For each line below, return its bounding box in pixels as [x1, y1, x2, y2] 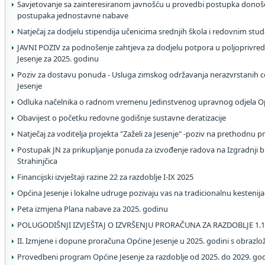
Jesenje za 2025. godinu [17, 53, 99, 64]
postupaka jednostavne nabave [17, 10, 128, 21]
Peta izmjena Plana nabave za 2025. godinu [17, 203, 168, 214]
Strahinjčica [17, 156, 57, 166]
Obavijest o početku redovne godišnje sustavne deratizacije [17, 112, 226, 123]
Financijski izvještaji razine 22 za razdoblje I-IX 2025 [17, 172, 193, 182]
